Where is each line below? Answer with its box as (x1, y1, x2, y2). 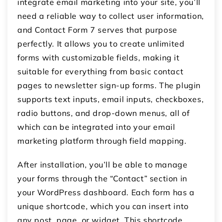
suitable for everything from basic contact (17, 66, 184, 76)
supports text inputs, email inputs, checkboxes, (17, 94, 204, 104)
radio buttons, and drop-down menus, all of (17, 108, 190, 118)
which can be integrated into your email (17, 121, 175, 132)
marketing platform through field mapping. (17, 135, 187, 146)
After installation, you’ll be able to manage (17, 159, 188, 169)
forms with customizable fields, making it (17, 52, 180, 62)
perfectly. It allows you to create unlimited (17, 38, 185, 49)
